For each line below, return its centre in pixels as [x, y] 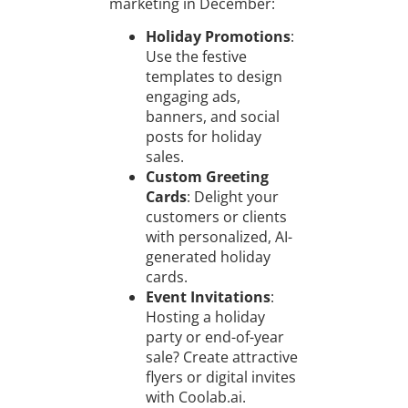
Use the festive [196, 57]
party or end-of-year [214, 337]
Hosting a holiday [205, 317]
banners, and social [212, 117]
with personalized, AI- [219, 237]
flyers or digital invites [220, 377]
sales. [164, 157]
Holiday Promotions [218, 37]
